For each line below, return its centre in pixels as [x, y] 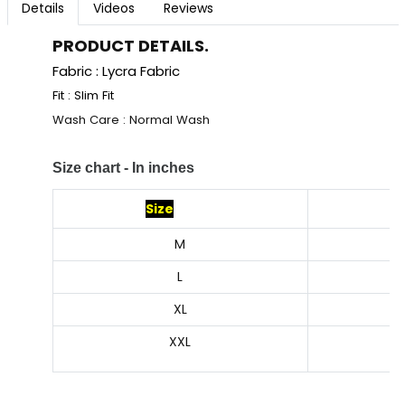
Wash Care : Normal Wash [131, 120]
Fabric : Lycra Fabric [116, 71]
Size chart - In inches [125, 168]
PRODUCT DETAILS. [130, 46]
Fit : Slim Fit [83, 96]
